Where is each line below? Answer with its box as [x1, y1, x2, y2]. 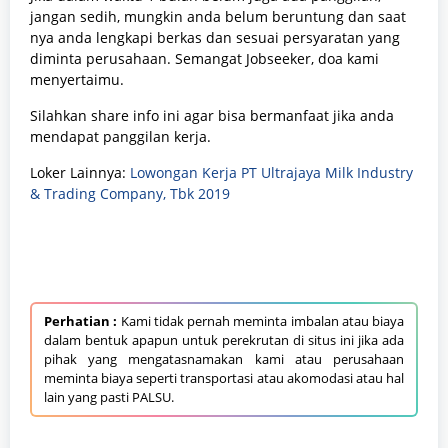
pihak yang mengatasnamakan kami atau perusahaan [44, 350, 404, 369]
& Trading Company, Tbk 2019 [30, 184, 230, 204]
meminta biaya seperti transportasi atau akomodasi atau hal [44, 369, 404, 388]
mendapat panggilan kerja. [30, 127, 211, 147]
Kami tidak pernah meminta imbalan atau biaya [117, 312, 404, 331]
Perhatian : [44, 312, 118, 331]
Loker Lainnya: [30, 163, 126, 183]
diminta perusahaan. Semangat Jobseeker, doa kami [30, 49, 379, 69]
